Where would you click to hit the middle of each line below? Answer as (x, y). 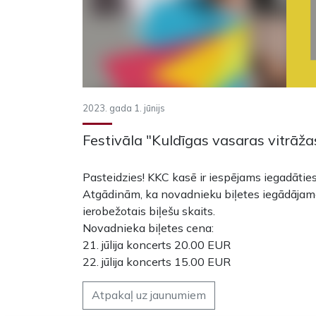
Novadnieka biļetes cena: (148, 228)
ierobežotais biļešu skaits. (149, 211)
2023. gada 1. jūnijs (124, 108)
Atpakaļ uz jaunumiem (149, 295)
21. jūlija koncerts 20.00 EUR (157, 245)
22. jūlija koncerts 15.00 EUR (157, 262)
